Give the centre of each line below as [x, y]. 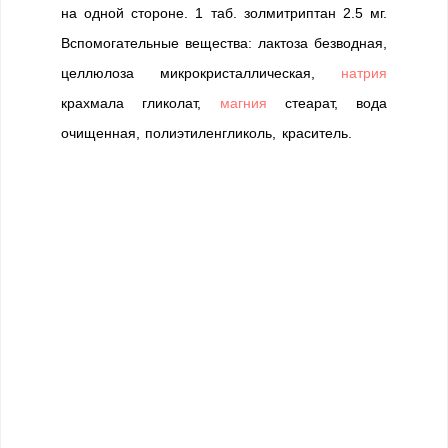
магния [243, 103]
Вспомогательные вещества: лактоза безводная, [224, 43]
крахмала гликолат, [140, 103]
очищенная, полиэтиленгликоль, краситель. [206, 133]
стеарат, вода [326, 103]
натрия [364, 73]
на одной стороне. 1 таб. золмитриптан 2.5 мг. [224, 13]
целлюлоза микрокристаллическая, [201, 73]
